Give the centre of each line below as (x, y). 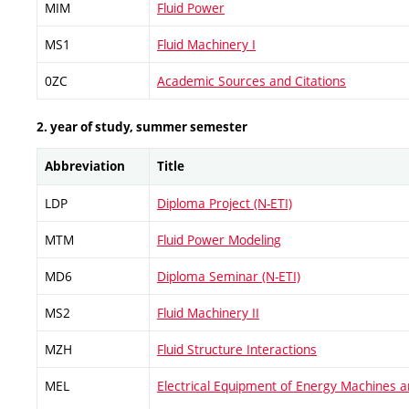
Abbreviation (85, 166)
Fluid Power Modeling (219, 239)
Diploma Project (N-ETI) (225, 203)
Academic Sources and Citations (252, 81)
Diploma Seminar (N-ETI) (229, 276)
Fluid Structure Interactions (237, 349)
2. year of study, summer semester (142, 126)
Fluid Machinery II (208, 312)
